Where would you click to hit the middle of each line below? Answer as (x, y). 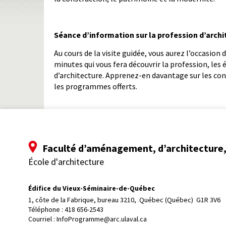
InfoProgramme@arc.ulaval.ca (102, 219)
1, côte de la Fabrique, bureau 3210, (83, 200)
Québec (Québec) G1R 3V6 (180, 200)
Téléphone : (46, 209)
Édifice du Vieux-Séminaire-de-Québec (92, 188)
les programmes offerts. (96, 87)
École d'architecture (66, 162)
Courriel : (42, 219)
